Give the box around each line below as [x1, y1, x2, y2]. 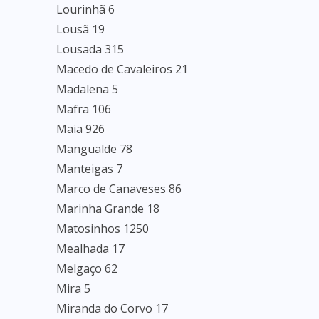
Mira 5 [56, 281, 90, 296]
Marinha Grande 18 [56, 201, 159, 216]
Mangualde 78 [56, 141, 132, 157]
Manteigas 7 [56, 161, 122, 177]
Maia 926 [56, 121, 105, 137]
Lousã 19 [56, 21, 105, 37]
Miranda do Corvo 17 [56, 300, 168, 316]
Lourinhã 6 [56, 1, 115, 17]
